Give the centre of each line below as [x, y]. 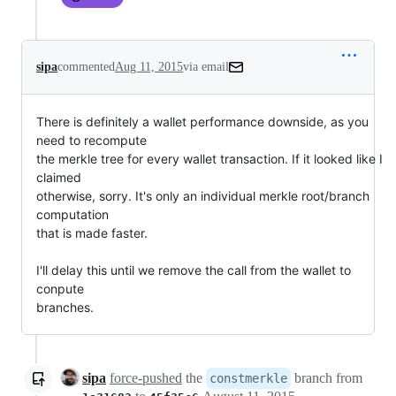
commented [86, 67]
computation [72, 215]
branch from [327, 378]
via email [206, 67]
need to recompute [91, 141]
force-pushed [146, 378]
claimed [59, 178]
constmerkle [248, 379]
